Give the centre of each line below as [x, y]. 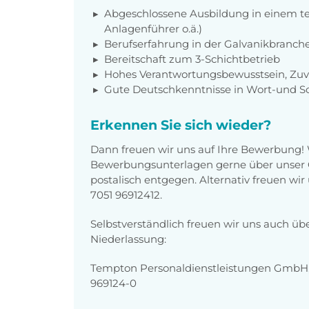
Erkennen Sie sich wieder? [181, 124]
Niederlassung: [128, 239]
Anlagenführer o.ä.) [153, 28]
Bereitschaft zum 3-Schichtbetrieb [192, 59]
